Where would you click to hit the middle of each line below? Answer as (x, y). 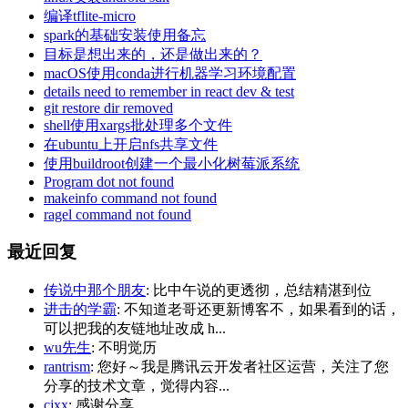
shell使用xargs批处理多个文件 (138, 126)
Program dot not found (109, 182)
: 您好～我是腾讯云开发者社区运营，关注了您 (240, 366)
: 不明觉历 (124, 347)
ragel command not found (117, 215)
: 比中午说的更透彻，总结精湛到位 (259, 290)
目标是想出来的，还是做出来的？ (153, 55)
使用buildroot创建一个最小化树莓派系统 (172, 164)
